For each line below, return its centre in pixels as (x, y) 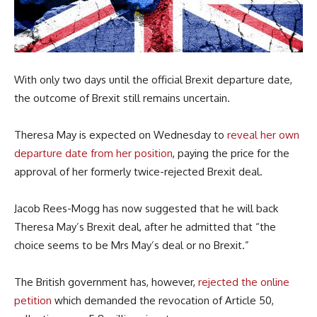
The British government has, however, (106, 282)
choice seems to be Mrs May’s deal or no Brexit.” (132, 245)
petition (33, 300)
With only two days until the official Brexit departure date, (153, 79)
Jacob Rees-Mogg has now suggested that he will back (146, 208)
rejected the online (244, 282)
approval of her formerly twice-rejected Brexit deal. (138, 171)
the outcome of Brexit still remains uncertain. (122, 98)
